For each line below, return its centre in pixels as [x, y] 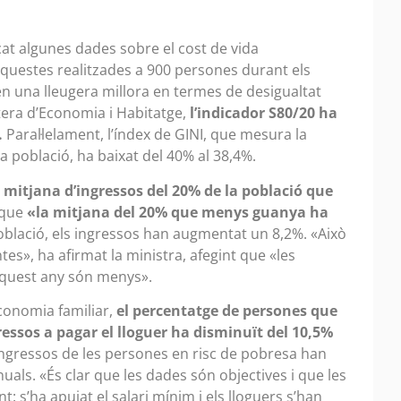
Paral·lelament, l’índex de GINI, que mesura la [155, 135]
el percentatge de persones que [227, 310]
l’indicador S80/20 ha [262, 113]
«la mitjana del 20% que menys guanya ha [178, 212]
